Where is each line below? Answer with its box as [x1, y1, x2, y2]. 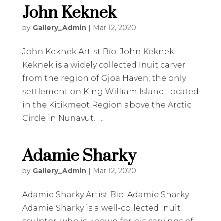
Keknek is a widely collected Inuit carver [22, 60, 185, 70]
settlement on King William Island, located [22, 87, 199, 96]
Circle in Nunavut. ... [22, 113, 104, 123]
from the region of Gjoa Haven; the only [22, 74, 186, 83]
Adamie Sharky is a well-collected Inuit [22, 203, 181, 213]
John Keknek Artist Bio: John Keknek [22, 47, 174, 56]
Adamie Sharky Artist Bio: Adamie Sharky [22, 190, 189, 199]
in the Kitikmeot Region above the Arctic [22, 100, 191, 110]
